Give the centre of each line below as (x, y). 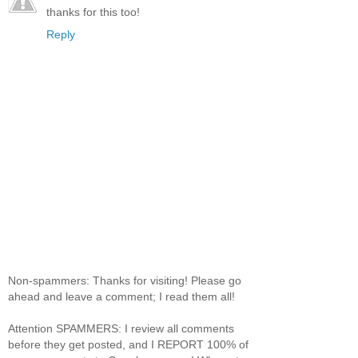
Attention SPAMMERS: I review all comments (121, 328)
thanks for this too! (93, 12)
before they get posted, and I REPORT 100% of (128, 344)
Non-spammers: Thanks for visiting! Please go (125, 280)
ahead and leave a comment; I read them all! (121, 296)
